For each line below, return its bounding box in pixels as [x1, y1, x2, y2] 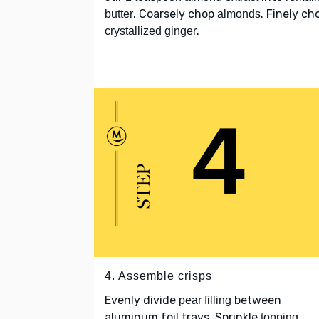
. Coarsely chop [133, 7, 217, 21]
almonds [217, 8, 261, 21]
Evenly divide [105, 293, 179, 307]
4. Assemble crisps [105, 269, 212, 282]
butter [105, 8, 133, 21]
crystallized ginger [105, 25, 197, 38]
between [231, 293, 281, 307]
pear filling [179, 293, 231, 306]
